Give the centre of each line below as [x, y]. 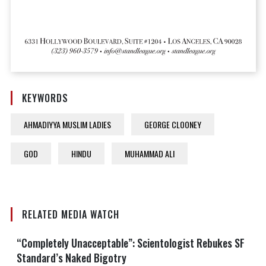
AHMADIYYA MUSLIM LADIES [67, 125]
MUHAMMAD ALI [149, 154]
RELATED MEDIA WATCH [70, 215]
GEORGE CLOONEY [172, 125]
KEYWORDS [45, 98]
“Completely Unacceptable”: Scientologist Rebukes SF [130, 243]
